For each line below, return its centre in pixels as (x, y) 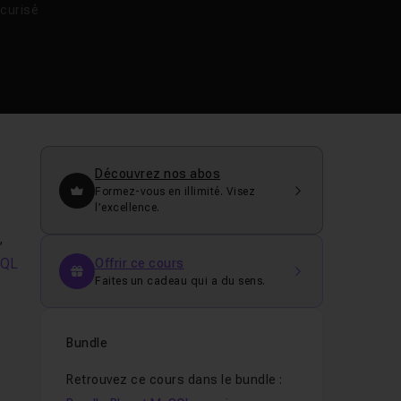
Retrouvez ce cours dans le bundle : (175, 380)
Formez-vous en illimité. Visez (175, 192)
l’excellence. (128, 208)
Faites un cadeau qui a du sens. (180, 281)
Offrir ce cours (140, 263)
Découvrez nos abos (158, 174)
